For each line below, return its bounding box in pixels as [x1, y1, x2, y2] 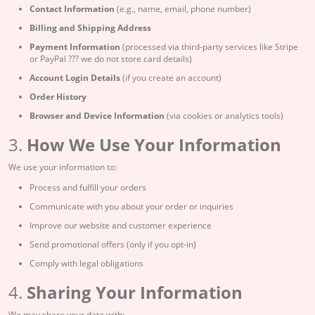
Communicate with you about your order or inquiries [30, 200, 233, 212]
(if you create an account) [120, 72, 221, 84]
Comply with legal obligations [30, 257, 143, 269]
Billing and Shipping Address [30, 22, 151, 34]
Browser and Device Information [30, 110, 165, 122]
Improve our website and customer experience [30, 219, 212, 231]
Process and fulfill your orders [30, 181, 146, 193]
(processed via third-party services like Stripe [120, 41, 298, 53]
